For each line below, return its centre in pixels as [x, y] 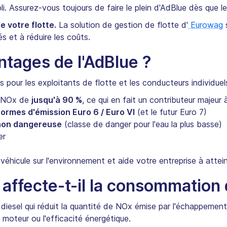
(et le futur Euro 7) [171, 112]
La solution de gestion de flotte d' [122, 25]
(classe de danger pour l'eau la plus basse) [142, 124]
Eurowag [205, 25]
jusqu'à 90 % [57, 100]
